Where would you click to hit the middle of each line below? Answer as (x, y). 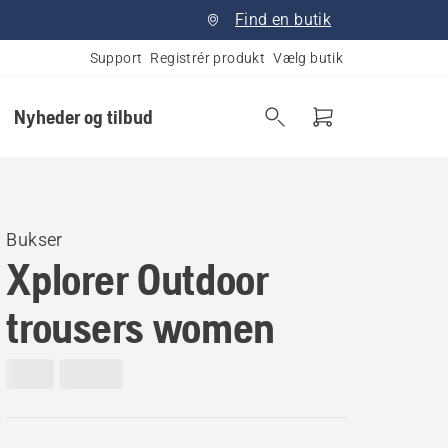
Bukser (34, 239)
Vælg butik (308, 58)
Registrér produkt (208, 58)
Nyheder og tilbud (83, 116)
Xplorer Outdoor (137, 279)
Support (116, 58)
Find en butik (283, 19)
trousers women (140, 327)
